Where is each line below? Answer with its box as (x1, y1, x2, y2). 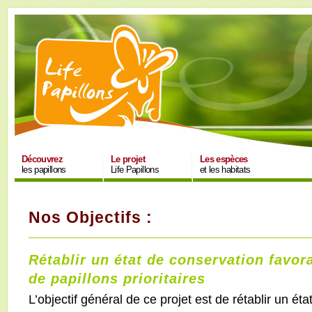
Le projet (111, 154, 146, 164)
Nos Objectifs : (29, 208, 153, 226)
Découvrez (22, 154, 63, 164)
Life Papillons (111, 164, 159, 175)
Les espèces (200, 154, 248, 164)
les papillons (22, 164, 66, 175)
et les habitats (200, 164, 251, 175)
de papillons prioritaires (29, 270, 205, 286)
